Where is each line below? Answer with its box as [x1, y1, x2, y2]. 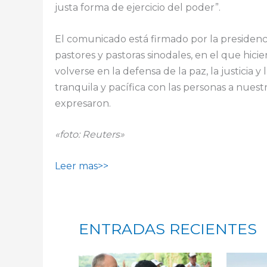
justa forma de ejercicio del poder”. [55, 2, 221, 14]
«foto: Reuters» [55, 129, 125, 141]
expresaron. [55, 97, 111, 109]
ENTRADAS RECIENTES [79, 219, 257, 238]
